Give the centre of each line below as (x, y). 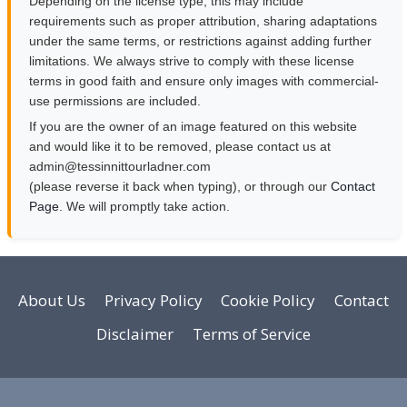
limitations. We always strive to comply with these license (192, 60)
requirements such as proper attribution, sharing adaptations (203, 20)
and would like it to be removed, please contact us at (180, 146)
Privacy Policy (153, 300)
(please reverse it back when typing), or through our (180, 186)
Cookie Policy (268, 300)
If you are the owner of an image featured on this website (193, 126)
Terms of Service (251, 333)
